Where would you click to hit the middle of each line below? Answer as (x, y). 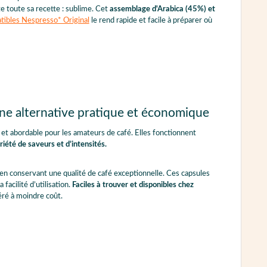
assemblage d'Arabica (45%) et (162, 10)
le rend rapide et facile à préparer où (150, 21)
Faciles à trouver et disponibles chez (133, 185)
